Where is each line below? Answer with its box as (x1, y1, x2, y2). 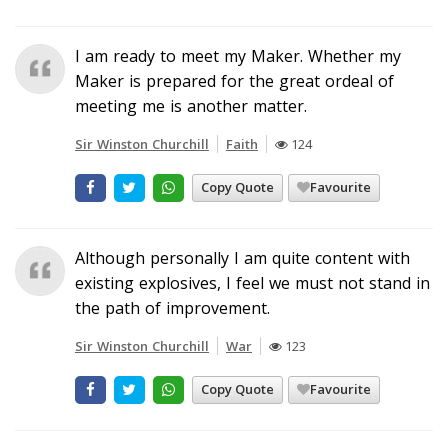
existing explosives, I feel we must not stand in (75, 271, 430, 294)
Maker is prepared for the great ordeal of (75, 69, 394, 92)
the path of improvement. (75, 296, 270, 319)
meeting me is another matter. (75, 94, 307, 117)
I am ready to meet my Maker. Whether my (75, 44, 401, 67)
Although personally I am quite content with (75, 246, 410, 269)
